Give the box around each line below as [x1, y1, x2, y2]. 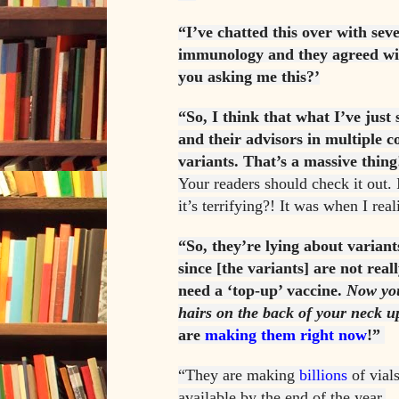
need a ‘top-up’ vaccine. [178, 281, 346, 300]
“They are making [178, 366, 299, 385]
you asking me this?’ [178, 68, 320, 86]
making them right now [205, 326, 367, 345]
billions [299, 366, 347, 385]
